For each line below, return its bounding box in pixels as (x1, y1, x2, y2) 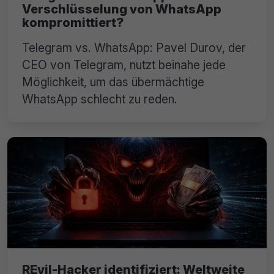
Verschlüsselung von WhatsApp (22, 2, 221, 17)
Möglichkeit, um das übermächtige (22, 75, 204, 90)
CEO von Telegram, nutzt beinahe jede (22, 57, 226, 73)
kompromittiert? (22, 15, 124, 31)
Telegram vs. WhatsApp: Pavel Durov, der (22, 40, 246, 56)
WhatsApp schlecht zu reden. (22, 92, 177, 107)
